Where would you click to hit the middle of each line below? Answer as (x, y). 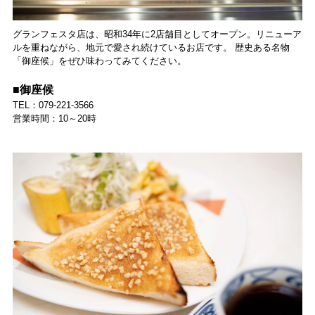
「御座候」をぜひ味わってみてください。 (99, 60)
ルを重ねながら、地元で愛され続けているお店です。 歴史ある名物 (151, 47)
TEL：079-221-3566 (53, 105)
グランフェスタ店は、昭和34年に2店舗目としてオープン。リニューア (157, 34)
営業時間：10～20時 (54, 118)
